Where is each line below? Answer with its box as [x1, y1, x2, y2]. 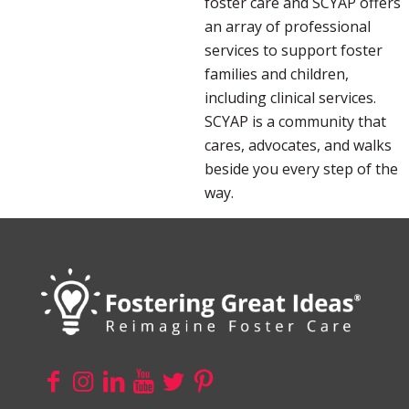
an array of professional [204, 16, 371, 37]
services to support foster [204, 40, 383, 61]
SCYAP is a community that [204, 111, 386, 132]
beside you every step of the [204, 159, 398, 180]
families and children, [204, 64, 349, 85]
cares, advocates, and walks [204, 135, 392, 156]
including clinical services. [204, 88, 376, 109]
